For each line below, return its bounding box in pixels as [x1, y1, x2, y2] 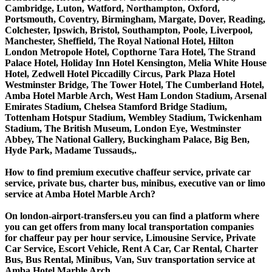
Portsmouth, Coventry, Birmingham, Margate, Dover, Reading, [5, 14, 265, 25]
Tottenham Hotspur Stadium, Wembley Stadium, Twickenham [5, 112, 262, 123]
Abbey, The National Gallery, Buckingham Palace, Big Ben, [5, 134, 250, 145]
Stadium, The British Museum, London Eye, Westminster [5, 123, 241, 134]
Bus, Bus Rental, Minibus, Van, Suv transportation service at [5, 254, 255, 265]
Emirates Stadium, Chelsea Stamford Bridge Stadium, [5, 101, 227, 112]
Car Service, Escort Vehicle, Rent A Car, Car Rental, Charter [5, 243, 258, 254]
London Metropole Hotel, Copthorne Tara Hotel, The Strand [5, 47, 256, 58]
